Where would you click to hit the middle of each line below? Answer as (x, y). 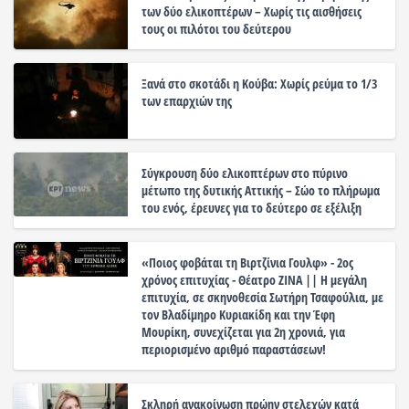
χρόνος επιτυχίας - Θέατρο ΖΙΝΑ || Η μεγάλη (254, 280)
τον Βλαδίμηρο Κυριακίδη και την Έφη (238, 315)
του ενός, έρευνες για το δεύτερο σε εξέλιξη (252, 208)
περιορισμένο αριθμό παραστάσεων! (234, 350)
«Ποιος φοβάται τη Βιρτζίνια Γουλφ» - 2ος (247, 263)
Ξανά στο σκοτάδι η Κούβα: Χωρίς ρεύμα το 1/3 (259, 84)
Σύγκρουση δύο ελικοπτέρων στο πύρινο (245, 173)
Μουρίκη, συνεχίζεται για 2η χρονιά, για (243, 332)
